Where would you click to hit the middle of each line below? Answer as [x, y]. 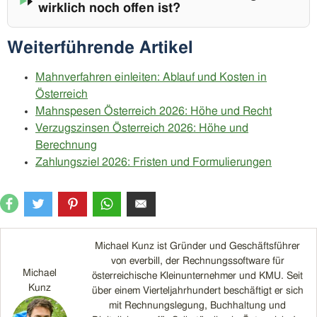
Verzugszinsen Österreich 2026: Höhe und [142, 128]
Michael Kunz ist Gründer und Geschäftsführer [197, 247]
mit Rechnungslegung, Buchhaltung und [197, 306]
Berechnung [66, 145]
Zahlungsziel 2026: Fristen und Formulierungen [154, 162]
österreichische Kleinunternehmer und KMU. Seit [197, 276]
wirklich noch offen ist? [110, 9]
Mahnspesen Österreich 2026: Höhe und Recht [154, 111]
